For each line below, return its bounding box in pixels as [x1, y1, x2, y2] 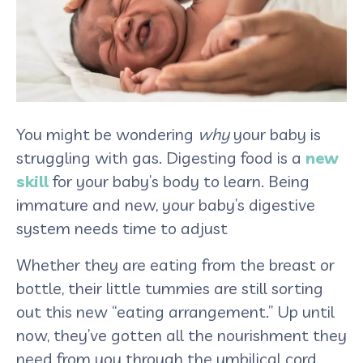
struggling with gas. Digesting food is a [16, 147, 305, 168]
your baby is [233, 123, 321, 144]
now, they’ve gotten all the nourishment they [16, 324, 347, 345]
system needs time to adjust [16, 217, 232, 238]
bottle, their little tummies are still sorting [16, 277, 323, 298]
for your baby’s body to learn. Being [49, 170, 310, 191]
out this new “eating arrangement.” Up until [16, 301, 335, 322]
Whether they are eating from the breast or [16, 254, 335, 275]
